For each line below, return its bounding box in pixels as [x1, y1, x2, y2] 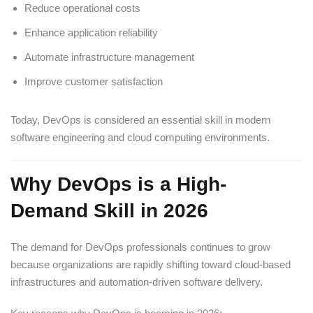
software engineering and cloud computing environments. [10, 131, 270, 143]
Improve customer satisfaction [24, 75, 163, 87]
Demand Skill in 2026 [10, 199, 208, 221]
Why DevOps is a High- [10, 173, 226, 195]
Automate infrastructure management [24, 50, 194, 63]
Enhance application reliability [24, 26, 158, 38]
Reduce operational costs [24, 1, 140, 14]
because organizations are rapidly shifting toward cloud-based [10, 258, 291, 270]
